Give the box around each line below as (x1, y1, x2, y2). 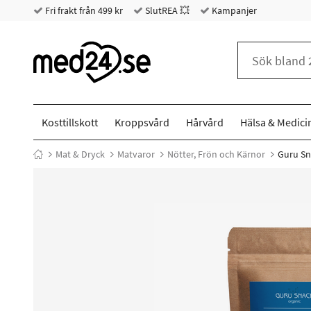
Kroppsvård (115, 115, 170, 129)
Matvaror (117, 148, 155, 160)
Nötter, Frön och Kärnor (167, 148, 265, 160)
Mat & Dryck (56, 148, 105, 160)
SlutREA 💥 (143, 4, 190, 17)
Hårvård (186, 115, 224, 129)
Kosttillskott (42, 115, 99, 129)
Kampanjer (210, 4, 257, 17)
